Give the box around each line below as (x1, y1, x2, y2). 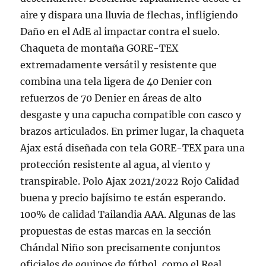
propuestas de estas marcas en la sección (20, 225, 212, 237)
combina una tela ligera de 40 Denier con (20, 75, 213, 87)
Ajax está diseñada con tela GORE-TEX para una (20, 142, 245, 154)
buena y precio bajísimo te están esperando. (20, 192, 226, 204)
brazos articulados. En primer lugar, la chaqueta (20, 125, 245, 137)
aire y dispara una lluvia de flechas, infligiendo (20, 9, 239, 21)
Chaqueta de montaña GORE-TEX (20, 42, 179, 54)
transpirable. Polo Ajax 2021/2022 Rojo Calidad (20, 175, 240, 187)
